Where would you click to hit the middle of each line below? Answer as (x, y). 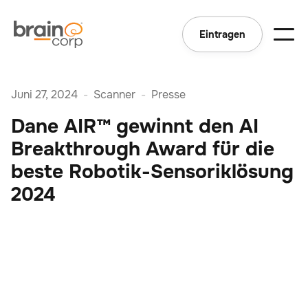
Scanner (114, 95)
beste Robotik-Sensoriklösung (152, 172)
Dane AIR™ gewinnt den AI (135, 126)
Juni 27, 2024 (44, 95)
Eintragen (222, 34)
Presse (168, 95)
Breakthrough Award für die (143, 149)
